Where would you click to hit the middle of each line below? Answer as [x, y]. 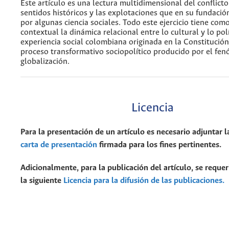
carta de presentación [59, 145]
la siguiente [42, 181]
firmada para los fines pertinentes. [159, 145]
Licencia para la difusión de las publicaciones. [144, 181]
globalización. [45, 62]
